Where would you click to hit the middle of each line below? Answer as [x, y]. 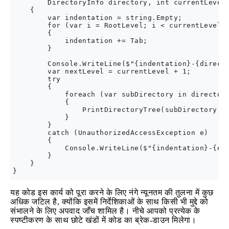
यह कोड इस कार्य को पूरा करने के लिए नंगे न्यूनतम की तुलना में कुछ [112, 192]
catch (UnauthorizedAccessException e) [111, 133]
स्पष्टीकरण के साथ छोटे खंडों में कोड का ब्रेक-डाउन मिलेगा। [103, 220]
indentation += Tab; [80, 41]
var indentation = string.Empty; [98, 18]
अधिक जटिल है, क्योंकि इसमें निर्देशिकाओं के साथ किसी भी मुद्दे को [109, 202]
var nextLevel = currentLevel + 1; [102, 71]
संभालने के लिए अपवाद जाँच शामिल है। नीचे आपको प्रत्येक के [105, 211]
